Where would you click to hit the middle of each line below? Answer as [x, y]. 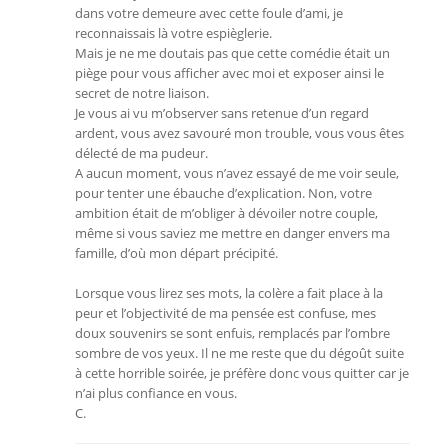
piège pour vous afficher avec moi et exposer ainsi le [229, 73]
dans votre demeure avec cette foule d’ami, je [209, 13]
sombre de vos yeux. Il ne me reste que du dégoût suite [239, 353]
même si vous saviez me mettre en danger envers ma [232, 233]
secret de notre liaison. [142, 93]
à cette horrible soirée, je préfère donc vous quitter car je [242, 373]
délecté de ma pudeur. [141, 153]
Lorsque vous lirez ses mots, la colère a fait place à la [229, 293]
